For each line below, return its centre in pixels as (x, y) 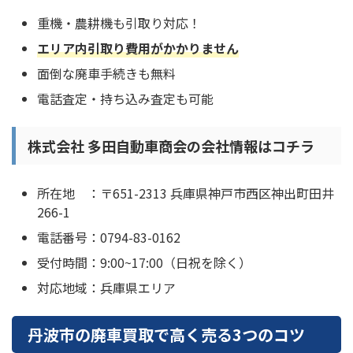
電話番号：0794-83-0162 (109, 238)
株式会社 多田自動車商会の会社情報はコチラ (171, 146)
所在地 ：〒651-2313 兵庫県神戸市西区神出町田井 (186, 193)
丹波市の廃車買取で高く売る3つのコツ (166, 335)
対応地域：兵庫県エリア (106, 288)
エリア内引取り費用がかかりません (138, 48)
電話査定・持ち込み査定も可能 (125, 99)
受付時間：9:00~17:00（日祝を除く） (144, 263)
